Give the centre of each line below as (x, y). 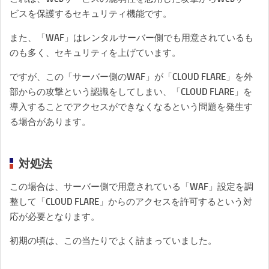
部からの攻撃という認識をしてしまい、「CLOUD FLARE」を (131, 92)
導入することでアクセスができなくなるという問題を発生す (131, 107)
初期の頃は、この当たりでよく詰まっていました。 (113, 241)
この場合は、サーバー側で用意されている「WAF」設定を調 (131, 187)
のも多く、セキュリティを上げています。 (95, 53)
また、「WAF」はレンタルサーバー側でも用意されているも (131, 38)
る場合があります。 (50, 122)
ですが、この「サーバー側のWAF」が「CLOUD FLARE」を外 (131, 77)
